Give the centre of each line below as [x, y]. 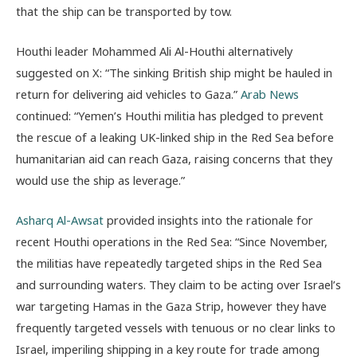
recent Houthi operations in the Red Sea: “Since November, [172, 242]
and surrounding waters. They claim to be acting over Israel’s [178, 285]
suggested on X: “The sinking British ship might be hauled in [174, 72]
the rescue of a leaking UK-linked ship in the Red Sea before [175, 137]
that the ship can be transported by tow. [124, 11]
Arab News [270, 94]
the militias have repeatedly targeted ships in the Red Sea [169, 263]
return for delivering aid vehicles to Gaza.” [128, 94]
